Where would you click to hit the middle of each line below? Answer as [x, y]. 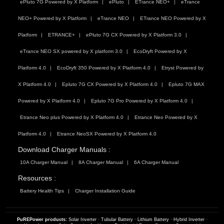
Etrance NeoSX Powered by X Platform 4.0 [107, 134]
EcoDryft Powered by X [160, 51]
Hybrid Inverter [189, 220]
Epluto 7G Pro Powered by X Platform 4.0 [139, 101]
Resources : [37, 178]
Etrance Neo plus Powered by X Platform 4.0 [72, 117]
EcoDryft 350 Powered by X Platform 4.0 [104, 68]
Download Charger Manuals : [64, 150]
